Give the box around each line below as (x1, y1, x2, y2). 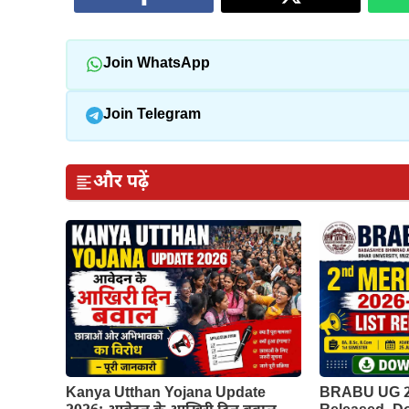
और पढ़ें (93, 170, 149, 194)
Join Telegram (102, 106, 201, 126)
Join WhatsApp (102, 55, 210, 75)
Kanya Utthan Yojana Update (66, 383, 266, 404)
